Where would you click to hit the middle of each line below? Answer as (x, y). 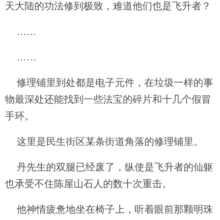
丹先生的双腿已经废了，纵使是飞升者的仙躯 (109, 167)
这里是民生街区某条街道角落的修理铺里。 (104, 141)
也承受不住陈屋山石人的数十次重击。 (88, 184)
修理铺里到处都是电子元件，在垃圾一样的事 (109, 82)
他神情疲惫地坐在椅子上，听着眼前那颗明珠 (109, 209)
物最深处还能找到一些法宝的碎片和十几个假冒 (108, 99)
